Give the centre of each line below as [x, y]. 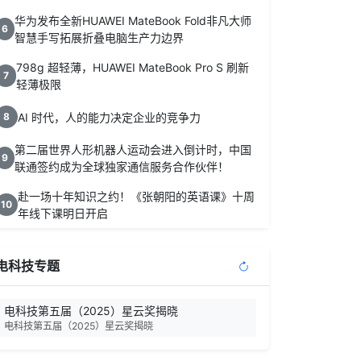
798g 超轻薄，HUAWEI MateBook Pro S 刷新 [133, 67]
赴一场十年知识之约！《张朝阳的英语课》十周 [136, 196]
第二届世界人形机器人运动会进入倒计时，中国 [133, 149]
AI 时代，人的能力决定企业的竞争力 [109, 117]
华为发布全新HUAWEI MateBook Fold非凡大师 [133, 21]
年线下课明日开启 [63, 213]
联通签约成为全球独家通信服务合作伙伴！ [121, 166]
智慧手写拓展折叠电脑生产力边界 [99, 37]
